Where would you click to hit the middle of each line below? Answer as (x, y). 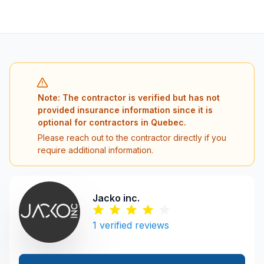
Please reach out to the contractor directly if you (132, 137)
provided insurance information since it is (125, 110)
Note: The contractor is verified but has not (128, 97)
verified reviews (134, 225)
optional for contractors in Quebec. (112, 122)
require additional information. (95, 150)
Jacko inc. (116, 198)
